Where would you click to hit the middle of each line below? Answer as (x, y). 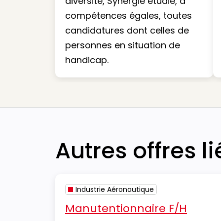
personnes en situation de (123, 45)
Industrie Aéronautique (115, 189)
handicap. (88, 60)
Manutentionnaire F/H (126, 208)
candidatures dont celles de (127, 30)
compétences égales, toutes (129, 15)
